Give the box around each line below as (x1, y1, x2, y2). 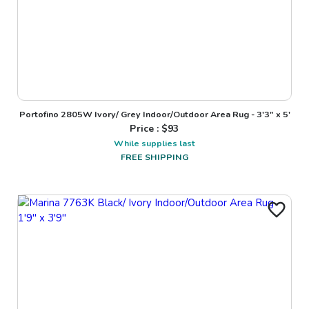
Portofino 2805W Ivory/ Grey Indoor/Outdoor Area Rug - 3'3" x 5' (19, 108, 290, 121)
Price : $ (130, 122, 168, 136)
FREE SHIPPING (121, 151, 188, 163)
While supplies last (114, 137, 195, 150)
